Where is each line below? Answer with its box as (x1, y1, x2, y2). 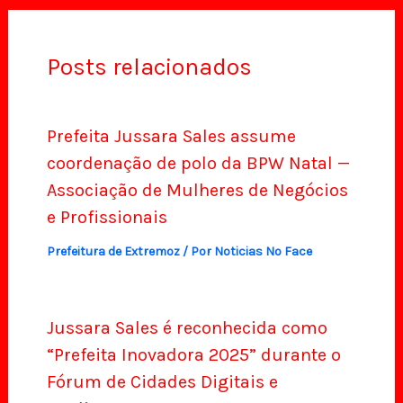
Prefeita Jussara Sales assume (46, 126, 296, 148)
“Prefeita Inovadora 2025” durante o (46, 345, 341, 366)
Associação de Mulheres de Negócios (46, 180, 348, 201)
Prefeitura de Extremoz (46, 244, 180, 260)
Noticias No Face (213, 244, 312, 260)
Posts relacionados (46, 52, 252, 81)
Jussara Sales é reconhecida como (46, 318, 327, 339)
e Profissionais (46, 207, 167, 228)
